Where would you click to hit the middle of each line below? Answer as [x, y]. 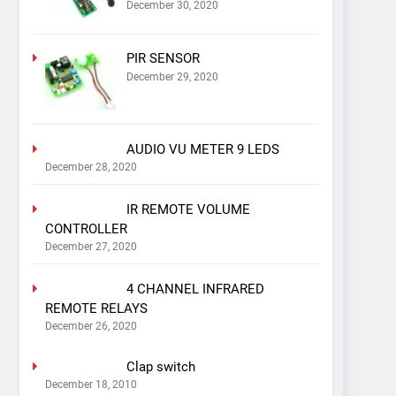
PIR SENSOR [163, 59]
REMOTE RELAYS [96, 308]
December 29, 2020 [172, 76]
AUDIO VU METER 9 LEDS [202, 149]
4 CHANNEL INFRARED [195, 289]
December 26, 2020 [91, 326]
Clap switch [160, 366]
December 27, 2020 [91, 246]
